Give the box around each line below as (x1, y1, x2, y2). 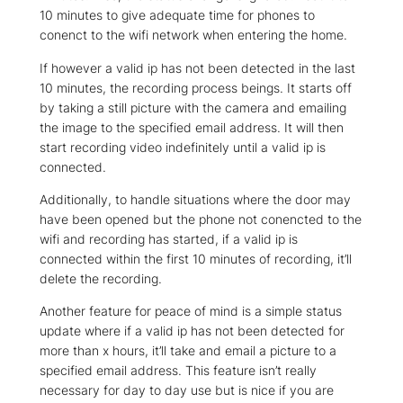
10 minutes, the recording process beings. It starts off (40, 79, 352, 95)
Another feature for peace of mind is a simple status (40, 302, 342, 318)
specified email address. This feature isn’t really (40, 362, 317, 378)
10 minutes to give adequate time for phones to (40, 7, 315, 23)
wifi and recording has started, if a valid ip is (40, 230, 298, 246)
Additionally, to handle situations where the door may (40, 191, 351, 207)
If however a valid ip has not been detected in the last (40, 59, 355, 76)
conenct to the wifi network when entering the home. (40, 27, 347, 43)
